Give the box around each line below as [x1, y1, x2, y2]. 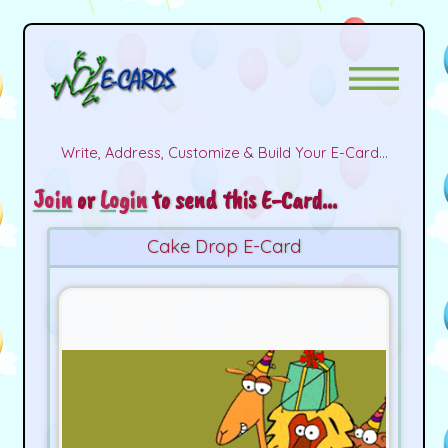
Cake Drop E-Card [147, 235, 301, 259]
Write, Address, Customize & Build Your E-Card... [60, 142, 388, 162]
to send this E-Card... [146, 182, 337, 216]
